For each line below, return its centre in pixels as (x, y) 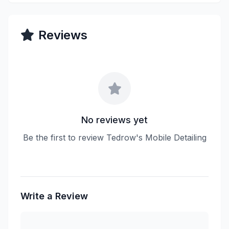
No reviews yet (114, 120)
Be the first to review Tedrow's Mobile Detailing (114, 138)
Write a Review (54, 196)
